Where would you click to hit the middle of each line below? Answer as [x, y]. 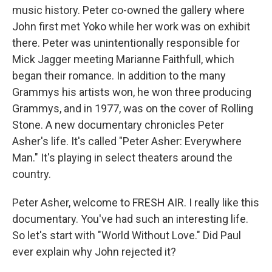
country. [32, 174]
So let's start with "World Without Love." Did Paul [127, 236]
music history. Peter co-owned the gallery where [128, 10]
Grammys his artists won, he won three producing [132, 92]
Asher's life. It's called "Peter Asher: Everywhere [127, 141]
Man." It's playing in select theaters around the [122, 158]
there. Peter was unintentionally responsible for [126, 43]
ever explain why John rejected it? [94, 252]
